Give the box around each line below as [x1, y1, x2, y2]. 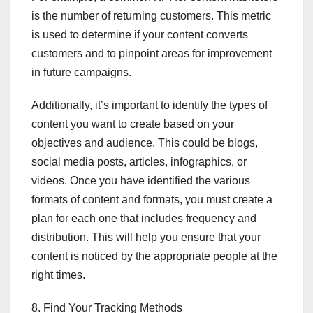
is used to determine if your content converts [31, 29, 248, 41]
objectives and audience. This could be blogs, [31, 137, 258, 150]
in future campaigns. [31, 66, 131, 79]
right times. [31, 269, 85, 282]
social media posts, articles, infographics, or [31, 156, 247, 168]
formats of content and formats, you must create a [31, 194, 272, 206]
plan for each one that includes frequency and [31, 212, 256, 225]
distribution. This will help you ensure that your [31, 231, 261, 244]
